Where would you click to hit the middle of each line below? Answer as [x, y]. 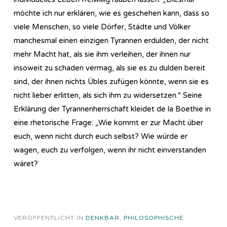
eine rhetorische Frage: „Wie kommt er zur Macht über [108, 122]
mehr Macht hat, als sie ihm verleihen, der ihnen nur [102, 54]
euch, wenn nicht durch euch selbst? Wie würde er [101, 136]
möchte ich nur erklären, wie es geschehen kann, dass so [111, 13]
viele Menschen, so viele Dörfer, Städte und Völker [102, 27]
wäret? [26, 163]
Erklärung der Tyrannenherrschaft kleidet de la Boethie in [112, 109]
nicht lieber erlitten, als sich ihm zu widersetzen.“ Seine [108, 95]
